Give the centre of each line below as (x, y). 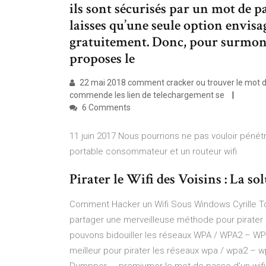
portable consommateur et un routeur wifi (154, 151)
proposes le (102, 58)
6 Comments (105, 107)
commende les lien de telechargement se (148, 95)
